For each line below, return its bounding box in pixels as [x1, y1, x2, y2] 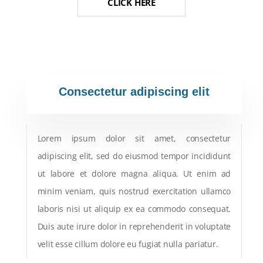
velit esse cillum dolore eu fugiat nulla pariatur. [37, 238, 218, 249]
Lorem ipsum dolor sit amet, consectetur [37, 132, 231, 144]
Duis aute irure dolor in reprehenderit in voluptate [37, 220, 231, 232]
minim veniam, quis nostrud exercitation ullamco [37, 185, 231, 197]
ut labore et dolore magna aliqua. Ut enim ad [37, 167, 231, 179]
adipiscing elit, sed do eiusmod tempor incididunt [37, 150, 231, 161]
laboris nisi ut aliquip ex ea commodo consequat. [37, 203, 231, 214]
